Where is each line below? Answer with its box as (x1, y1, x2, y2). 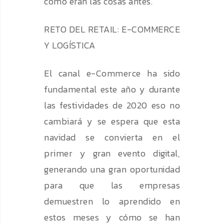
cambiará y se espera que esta (44, 114, 180, 128)
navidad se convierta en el (44, 130, 180, 144)
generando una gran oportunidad (44, 162, 180, 176)
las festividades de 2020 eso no (44, 98, 180, 112)
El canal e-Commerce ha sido (44, 66, 180, 80)
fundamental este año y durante (44, 82, 180, 96)
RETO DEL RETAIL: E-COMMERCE (44, 22, 180, 36)
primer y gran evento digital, (44, 146, 180, 160)
